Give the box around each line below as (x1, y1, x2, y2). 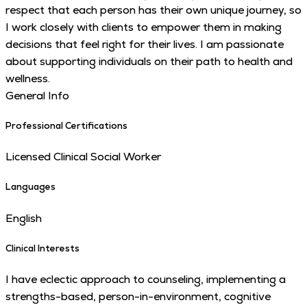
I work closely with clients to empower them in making (5, 19, 282, 34)
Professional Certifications (5, 119, 127, 132)
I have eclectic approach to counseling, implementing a (5, 271, 286, 286)
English (5, 210, 42, 225)
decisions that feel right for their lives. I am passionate (5, 36, 284, 51)
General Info (5, 88, 69, 103)
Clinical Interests (5, 242, 79, 254)
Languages (5, 181, 56, 193)
